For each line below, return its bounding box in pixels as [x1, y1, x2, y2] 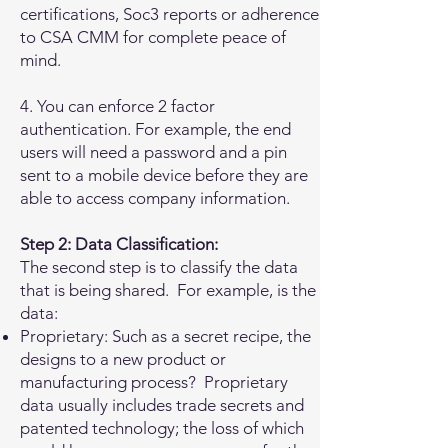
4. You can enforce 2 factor [20, 96, 215, 116]
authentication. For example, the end [20, 119, 291, 139]
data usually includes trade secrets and [20, 395, 304, 415]
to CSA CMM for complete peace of [20, 27, 286, 47]
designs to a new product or [20, 349, 226, 369]
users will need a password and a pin [20, 142, 287, 162]
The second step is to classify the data [20, 257, 298, 277]
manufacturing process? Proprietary [20, 372, 288, 392]
